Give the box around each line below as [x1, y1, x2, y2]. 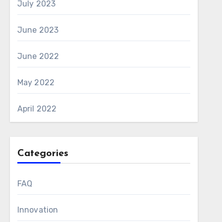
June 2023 [17, 25, 59, 35]
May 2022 [17, 78, 55, 87]
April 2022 [17, 104, 57, 113]
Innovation [17, 205, 58, 215]
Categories [17, 149, 68, 159]
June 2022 [17, 52, 59, 61]
